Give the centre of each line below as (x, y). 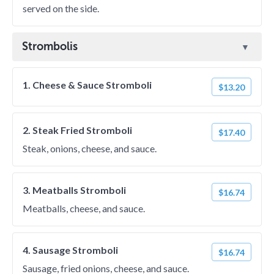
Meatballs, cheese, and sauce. (84, 208)
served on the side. (61, 8)
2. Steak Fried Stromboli (77, 130)
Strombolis (50, 46)
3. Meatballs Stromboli (74, 190)
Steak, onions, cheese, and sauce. (90, 148)
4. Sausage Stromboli (70, 250)
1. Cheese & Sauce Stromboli (87, 85)
